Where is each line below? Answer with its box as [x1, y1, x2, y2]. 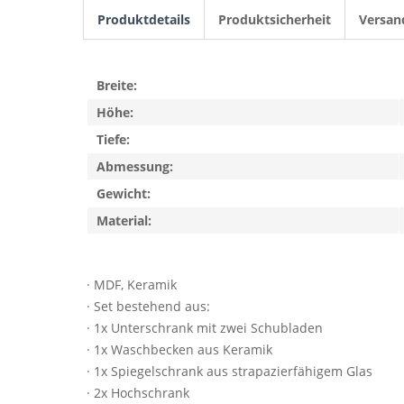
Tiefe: [96, 131, 130, 148]
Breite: [96, 77, 137, 94]
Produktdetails [97, 11, 190, 28]
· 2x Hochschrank [87, 384, 189, 401]
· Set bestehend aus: [87, 298, 210, 315]
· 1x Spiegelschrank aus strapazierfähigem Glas [87, 363, 372, 380]
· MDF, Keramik [87, 276, 177, 293]
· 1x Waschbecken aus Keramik [87, 341, 272, 358]
